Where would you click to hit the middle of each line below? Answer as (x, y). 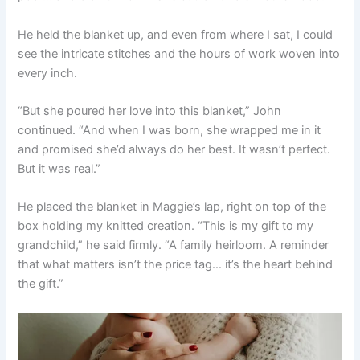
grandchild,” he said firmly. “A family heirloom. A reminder (174, 245)
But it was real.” (59, 169)
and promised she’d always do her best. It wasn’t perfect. (174, 150)
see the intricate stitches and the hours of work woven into (179, 53)
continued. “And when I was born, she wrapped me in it (170, 131)
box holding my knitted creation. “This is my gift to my (166, 226)
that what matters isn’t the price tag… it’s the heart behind (176, 265)
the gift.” (41, 284)
